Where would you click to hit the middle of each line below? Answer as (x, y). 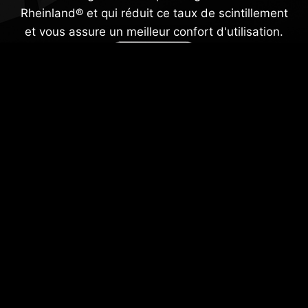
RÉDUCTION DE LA (131, 284)
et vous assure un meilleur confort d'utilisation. (154, 31)
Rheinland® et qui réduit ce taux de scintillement (154, 13)
